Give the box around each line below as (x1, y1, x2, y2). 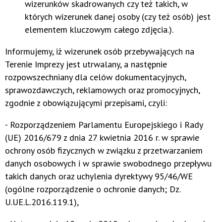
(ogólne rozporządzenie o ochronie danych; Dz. (5, 183, 180, 195)
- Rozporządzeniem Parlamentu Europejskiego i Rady (5, 118, 203, 130)
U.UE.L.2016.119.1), (5, 196, 79, 208)
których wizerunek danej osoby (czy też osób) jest (25, 10, 211, 22)
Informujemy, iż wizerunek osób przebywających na (5, 45, 194, 57)
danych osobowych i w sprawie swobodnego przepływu (5, 157, 212, 169)
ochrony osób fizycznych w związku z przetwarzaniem (5, 144, 203, 156)
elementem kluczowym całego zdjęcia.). (25, 23, 173, 35)
